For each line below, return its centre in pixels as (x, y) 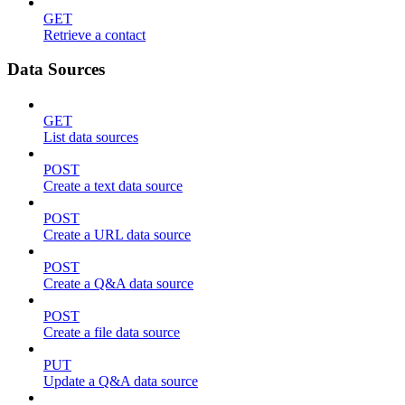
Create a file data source (112, 332)
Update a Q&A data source (121, 381)
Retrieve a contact (94, 34)
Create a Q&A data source (118, 283)
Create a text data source (113, 186)
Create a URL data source (117, 235)
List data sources (91, 137)
